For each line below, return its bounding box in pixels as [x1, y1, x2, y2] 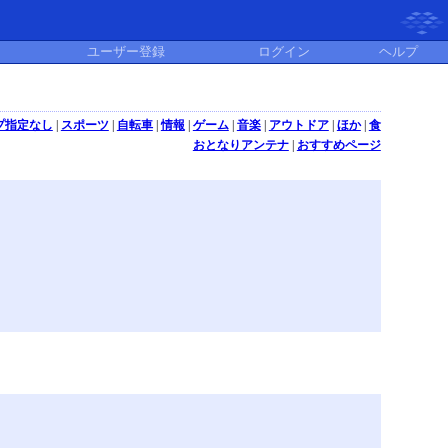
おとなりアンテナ [192, 138, 289, 152]
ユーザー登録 [87, 44, 165, 59]
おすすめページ [296, 138, 381, 152]
